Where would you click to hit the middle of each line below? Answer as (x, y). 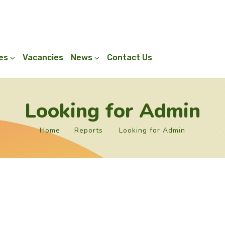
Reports (89, 130)
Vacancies (43, 58)
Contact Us (129, 58)
